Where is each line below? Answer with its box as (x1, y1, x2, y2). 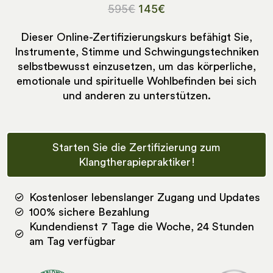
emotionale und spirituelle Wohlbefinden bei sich (16, 76, 257, 87)
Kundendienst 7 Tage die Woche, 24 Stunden (29, 221, 254, 233)
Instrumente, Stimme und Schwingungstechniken (14, 46, 259, 58)
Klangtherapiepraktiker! (78, 157, 195, 168)
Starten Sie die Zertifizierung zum (52, 142, 221, 154)
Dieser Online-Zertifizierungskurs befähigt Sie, (21, 32, 252, 43)
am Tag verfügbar (29, 236, 116, 247)
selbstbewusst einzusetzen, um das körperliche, (17, 61, 256, 73)
